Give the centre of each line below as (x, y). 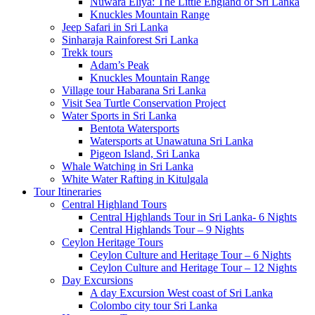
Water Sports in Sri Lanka (119, 116)
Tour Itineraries (67, 192)
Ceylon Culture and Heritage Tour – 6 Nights (191, 255)
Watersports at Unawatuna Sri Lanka (172, 141)
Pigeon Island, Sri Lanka (145, 154)
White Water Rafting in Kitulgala (135, 179)
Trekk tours (87, 52)
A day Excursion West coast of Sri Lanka (181, 293)
